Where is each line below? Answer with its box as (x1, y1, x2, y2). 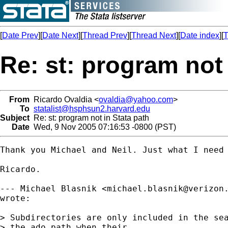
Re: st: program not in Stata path (30, 113, 149, 122)
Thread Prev (82, 31, 127, 40)
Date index (180, 31, 219, 40)
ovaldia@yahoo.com (99, 95, 173, 104)
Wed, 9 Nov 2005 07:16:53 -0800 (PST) (30, 122, 176, 131)
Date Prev (2, 31, 38, 40)
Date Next (42, 31, 78, 40)
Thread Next (131, 31, 176, 40)
